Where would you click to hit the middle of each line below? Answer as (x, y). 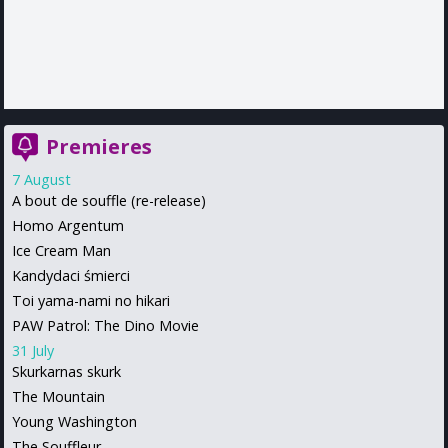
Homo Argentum (68, 225)
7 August (41, 179)
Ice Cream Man (61, 250)
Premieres (99, 146)
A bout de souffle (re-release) (109, 200)
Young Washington (74, 421)
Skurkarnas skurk (66, 371)
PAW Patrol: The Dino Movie (105, 325)
